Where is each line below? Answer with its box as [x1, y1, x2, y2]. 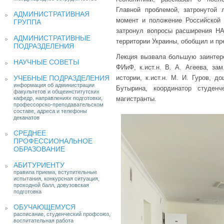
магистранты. [116, 95, 156, 103]
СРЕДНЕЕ [13, 129, 46, 137]
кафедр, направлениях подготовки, [13, 95, 102, 101]
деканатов [13, 114, 39, 120]
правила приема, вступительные [13, 169, 97, 175]
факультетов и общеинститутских [13, 88, 99, 94]
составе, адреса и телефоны [13, 108, 87, 114]
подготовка [13, 188, 41, 194]
